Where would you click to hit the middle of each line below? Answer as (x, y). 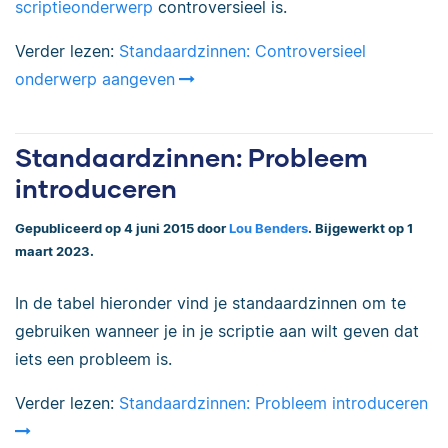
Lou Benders (268, 229)
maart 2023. (54, 252)
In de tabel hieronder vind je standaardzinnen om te (210, 302)
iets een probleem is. (93, 358)
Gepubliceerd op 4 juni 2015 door (122, 229)
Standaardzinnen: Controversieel (242, 51)
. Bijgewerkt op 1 (360, 229)
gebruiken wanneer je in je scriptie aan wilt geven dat (217, 330)
